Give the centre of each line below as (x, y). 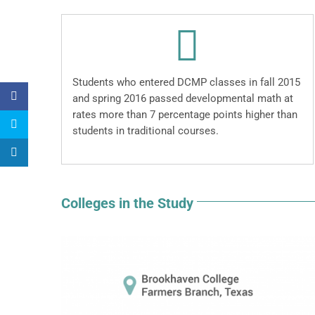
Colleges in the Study (127, 204)
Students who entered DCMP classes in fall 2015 (186, 83)
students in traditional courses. (146, 131)
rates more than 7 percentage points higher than (185, 115)
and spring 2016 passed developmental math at (183, 99)
